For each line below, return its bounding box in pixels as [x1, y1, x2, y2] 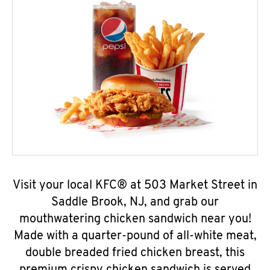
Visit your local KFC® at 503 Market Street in [13, 180, 257, 192]
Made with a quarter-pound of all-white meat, [13, 230, 257, 242]
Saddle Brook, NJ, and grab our [51, 196, 219, 209]
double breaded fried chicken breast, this [25, 247, 245, 259]
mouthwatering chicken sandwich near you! [19, 213, 251, 225]
